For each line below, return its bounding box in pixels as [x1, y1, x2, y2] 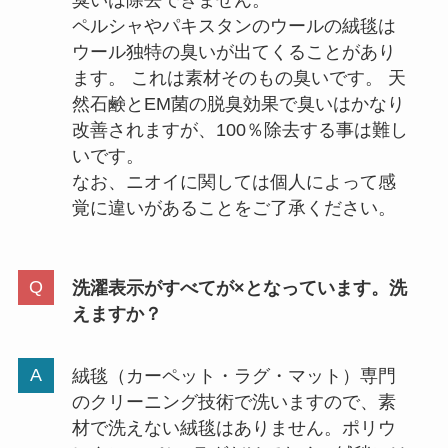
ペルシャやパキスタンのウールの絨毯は [71, 16, 396, 37]
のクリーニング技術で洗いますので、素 [71, 391, 396, 412]
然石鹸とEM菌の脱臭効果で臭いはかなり [71, 94, 405, 115]
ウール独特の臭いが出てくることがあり [71, 42, 396, 63]
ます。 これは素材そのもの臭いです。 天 [71, 68, 406, 89]
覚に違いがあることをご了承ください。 [71, 198, 396, 219]
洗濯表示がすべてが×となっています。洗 [71, 277, 407, 298]
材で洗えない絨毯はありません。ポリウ [71, 417, 396, 438]
